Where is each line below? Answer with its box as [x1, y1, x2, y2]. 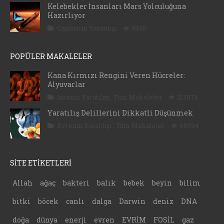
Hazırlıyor [47, 10, 85, 20]
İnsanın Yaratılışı [57, 92, 110, 102]
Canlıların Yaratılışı [57, 23, 118, 33]
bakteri [63, 178, 89, 188]
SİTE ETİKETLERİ [10, 158, 71, 168]
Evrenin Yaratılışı [57, 121, 113, 130]
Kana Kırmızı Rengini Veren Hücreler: [47, 70, 185, 80]
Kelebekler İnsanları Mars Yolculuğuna [47, 1, 186, 11]
